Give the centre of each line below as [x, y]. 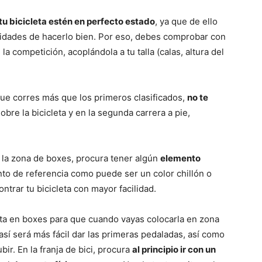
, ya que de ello [186, 22]
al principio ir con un [174, 250]
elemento [180, 158]
